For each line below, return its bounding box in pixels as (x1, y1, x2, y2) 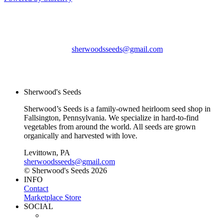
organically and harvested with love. (24, 131, 137, 140)
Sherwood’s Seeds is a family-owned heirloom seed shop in (24, 104, 211, 113)
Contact (24, 184, 48, 193)
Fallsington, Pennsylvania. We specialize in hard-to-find (24, 113, 199, 122)
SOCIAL (24, 202, 53, 211)
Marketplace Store (24, 193, 81, 202)
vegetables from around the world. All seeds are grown (24, 122, 196, 131)
